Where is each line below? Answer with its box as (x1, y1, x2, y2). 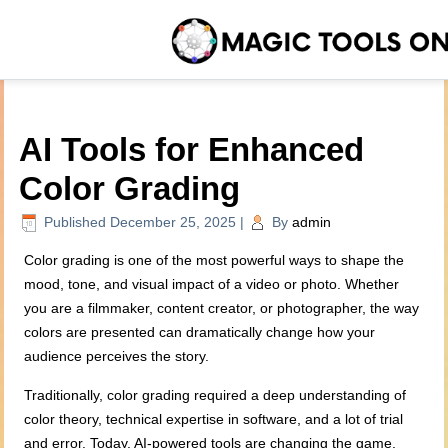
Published (44, 214, 107, 230)
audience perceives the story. (24, 348, 210, 365)
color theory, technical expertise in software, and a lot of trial (24, 411, 404, 428)
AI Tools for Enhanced (19, 131, 365, 168)
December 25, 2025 (110, 214, 237, 230)
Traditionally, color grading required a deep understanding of (24, 387, 407, 404)
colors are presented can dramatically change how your (24, 324, 376, 341)
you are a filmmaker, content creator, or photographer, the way (24, 300, 420, 317)
